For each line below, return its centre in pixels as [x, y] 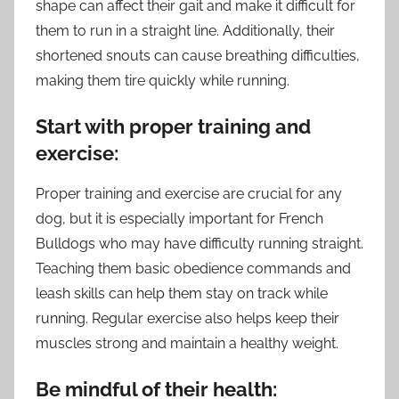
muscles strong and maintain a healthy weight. [187, 343]
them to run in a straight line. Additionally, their [185, 31]
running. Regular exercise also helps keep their [187, 318]
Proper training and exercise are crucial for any [189, 193]
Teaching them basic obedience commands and [193, 268]
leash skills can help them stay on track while [182, 293]
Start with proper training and [173, 127]
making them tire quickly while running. [163, 81]
